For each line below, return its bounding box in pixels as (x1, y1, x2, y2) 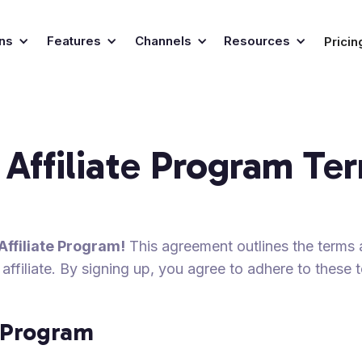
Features (46, 33, 101, 49)
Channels (134, 33, 192, 49)
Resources (223, 33, 290, 49)
